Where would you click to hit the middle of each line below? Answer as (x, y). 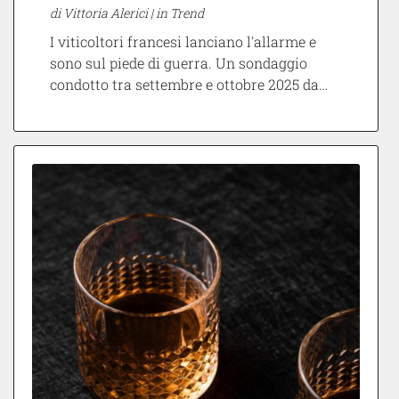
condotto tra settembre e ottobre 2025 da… (189, 85)
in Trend (180, 13)
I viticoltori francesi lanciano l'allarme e (183, 42)
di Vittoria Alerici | (103, 13)
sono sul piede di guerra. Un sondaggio (179, 63)
